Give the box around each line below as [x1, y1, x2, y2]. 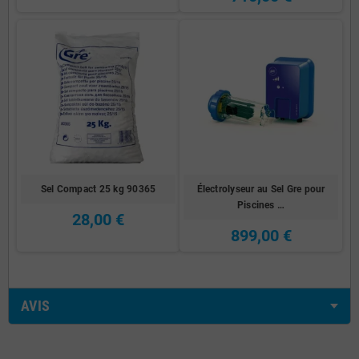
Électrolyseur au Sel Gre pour [196, 183, 325, 195]
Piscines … [236, 199, 285, 211]
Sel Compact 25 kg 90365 [40, 183, 156, 195]
